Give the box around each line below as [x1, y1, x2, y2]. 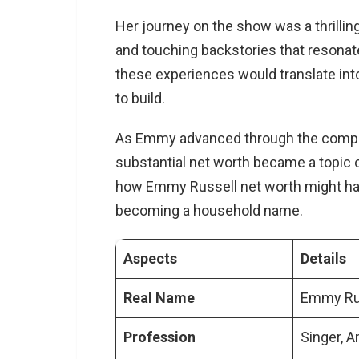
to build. [115, 89, 165, 107]
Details [301, 249, 346, 267]
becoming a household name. [115, 201, 303, 219]
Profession [123, 328, 196, 345]
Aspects [123, 249, 177, 267]
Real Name [123, 288, 195, 306]
